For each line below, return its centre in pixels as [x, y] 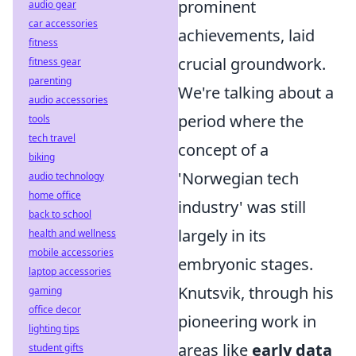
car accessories [63, 23]
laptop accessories [70, 271]
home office [55, 195]
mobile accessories [71, 252]
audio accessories [68, 100]
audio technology [66, 176]
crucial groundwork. [252, 64]
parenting [50, 81]
